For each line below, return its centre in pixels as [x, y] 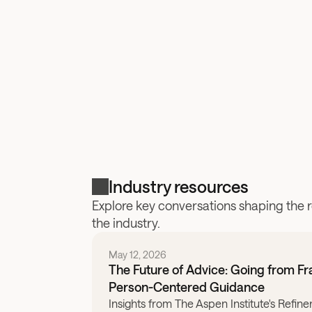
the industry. [126, 223]
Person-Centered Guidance [187, 287]
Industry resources [179, 186]
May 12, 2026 [138, 255]
